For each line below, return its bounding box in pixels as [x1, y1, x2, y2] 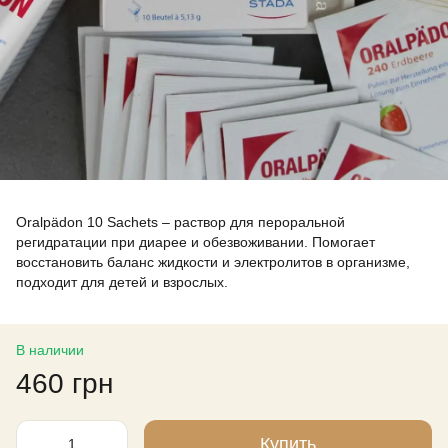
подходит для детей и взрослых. [16, 274, 228, 290]
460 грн [16, 368, 113, 399]
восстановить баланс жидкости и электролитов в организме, [16, 254, 410, 270]
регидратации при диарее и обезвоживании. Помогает [16, 234, 375, 250]
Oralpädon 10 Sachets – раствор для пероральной [16, 214, 345, 230]
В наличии [16, 342, 84, 358]
